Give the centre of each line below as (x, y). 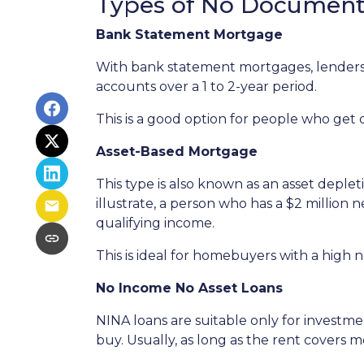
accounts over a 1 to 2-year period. (206, 87)
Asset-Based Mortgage (177, 152)
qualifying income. (155, 223)
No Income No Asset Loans (189, 288)
